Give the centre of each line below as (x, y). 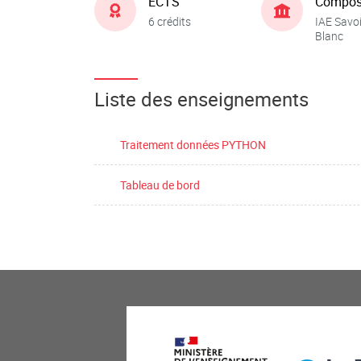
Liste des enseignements (201, 99)
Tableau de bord (160, 185)
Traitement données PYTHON (193, 145)
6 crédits (170, 21)
